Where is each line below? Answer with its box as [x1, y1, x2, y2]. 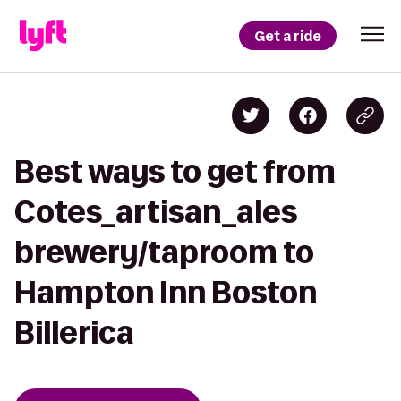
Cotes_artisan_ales [14, 195, 297, 228]
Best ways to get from [14, 155, 336, 188]
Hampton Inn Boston [14, 276, 317, 309]
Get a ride [254, 26, 321, 46]
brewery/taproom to [14, 235, 314, 269]
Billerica [14, 316, 134, 349]
